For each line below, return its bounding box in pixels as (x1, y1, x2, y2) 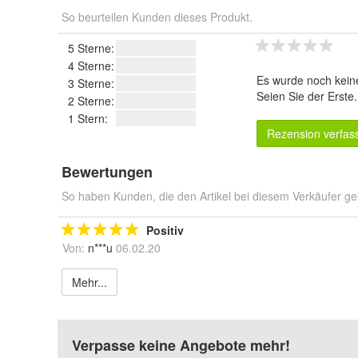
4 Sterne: (68, 58, 114, 74)
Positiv (146, 222, 184, 238)
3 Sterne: (68, 75, 114, 91)
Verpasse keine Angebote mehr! (72, 335, 290, 356)
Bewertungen (62, 161, 153, 182)
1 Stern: (68, 110, 108, 126)
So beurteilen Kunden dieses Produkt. (62, 9, 253, 25)
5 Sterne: (68, 40, 114, 56)
